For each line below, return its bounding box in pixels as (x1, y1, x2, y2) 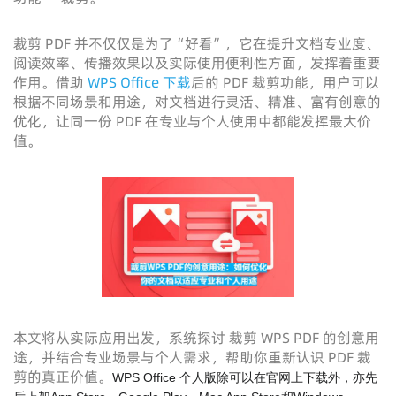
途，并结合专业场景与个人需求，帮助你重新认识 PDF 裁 (13, 347, 371, 367)
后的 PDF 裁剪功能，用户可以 (191, 72, 379, 92)
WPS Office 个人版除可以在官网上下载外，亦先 (112, 370, 377, 385)
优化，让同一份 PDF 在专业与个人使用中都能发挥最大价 (13, 111, 371, 131)
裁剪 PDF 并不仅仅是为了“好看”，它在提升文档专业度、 (13, 34, 380, 53)
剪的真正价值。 (13, 367, 112, 386)
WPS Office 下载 (88, 72, 191, 92)
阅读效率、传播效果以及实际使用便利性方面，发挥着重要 (13, 53, 381, 72)
